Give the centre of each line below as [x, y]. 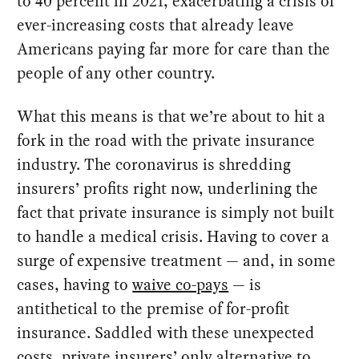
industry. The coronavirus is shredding [154, 164]
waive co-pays [181, 284]
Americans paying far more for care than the [174, 48]
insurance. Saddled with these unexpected [166, 332]
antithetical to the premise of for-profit [153, 308]
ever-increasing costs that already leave [156, 24]
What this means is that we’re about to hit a [171, 116]
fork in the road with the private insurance [166, 140]
